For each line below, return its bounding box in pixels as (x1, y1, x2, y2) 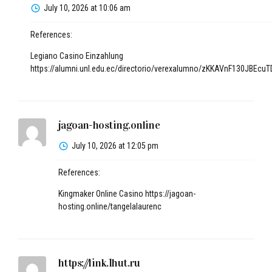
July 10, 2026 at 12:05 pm (71, 140, 158, 151)
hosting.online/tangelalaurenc (58, 201, 161, 211)
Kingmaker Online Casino (58, 188, 145, 199)
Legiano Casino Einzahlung (30, 50, 123, 61)
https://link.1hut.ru (58, 256, 140, 270)
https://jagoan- (144, 188, 195, 199)
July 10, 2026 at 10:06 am (44, 2, 131, 13)
